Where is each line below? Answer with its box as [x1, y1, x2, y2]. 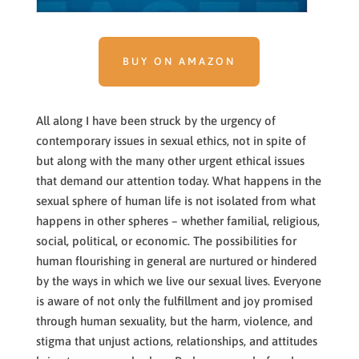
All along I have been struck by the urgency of [35, 114, 276, 127]
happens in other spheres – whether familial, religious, [35, 214, 320, 228]
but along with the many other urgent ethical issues [35, 154, 305, 167]
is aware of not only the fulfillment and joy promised [35, 294, 313, 308]
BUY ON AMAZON [123, 55, 236, 67]
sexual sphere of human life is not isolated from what [35, 194, 316, 208]
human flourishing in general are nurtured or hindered [35, 254, 317, 268]
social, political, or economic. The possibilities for [35, 234, 296, 248]
